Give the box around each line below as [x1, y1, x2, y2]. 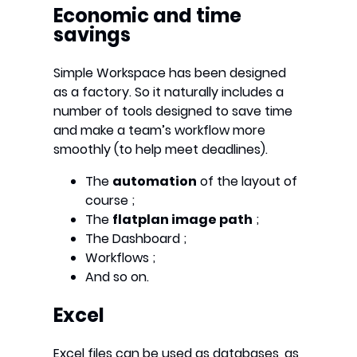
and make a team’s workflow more [53, 121, 266, 140]
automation [112, 172, 198, 191]
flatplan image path [112, 210, 253, 229]
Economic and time [53, 2, 242, 29]
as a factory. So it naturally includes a [53, 83, 284, 102]
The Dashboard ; [85, 229, 187, 249]
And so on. [85, 268, 150, 287]
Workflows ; [85, 249, 156, 268]
